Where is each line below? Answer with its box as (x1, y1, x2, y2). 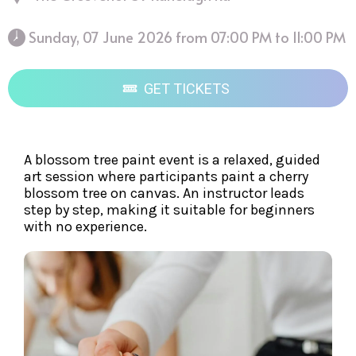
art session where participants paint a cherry (24, 168, 308, 186)
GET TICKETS (144, 79, 230, 97)
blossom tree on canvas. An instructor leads (24, 184, 304, 203)
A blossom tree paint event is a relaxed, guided (24, 151, 320, 169)
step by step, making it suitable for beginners (24, 201, 315, 219)
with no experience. (24, 218, 147, 236)
